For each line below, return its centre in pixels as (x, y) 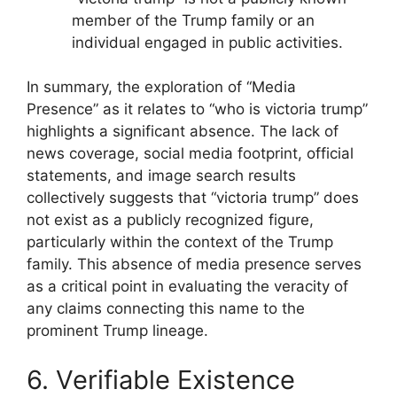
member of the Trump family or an (193, 20)
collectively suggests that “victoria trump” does (193, 198)
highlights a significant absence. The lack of (183, 132)
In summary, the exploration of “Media (161, 87)
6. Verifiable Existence (161, 379)
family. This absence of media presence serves (194, 265)
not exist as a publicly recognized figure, (170, 220)
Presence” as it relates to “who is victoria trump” (197, 109)
